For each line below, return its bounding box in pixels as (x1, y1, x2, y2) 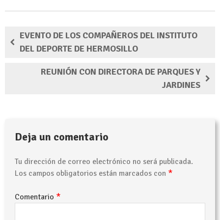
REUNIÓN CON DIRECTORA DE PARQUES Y (41, 66, 200, 77)
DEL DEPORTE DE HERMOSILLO (20, 43, 138, 54)
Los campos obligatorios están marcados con (15, 168, 168, 178)
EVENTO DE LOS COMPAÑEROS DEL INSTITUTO (20, 29, 197, 41)
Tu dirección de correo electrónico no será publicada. (15, 156, 193, 166)
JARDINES (162, 79, 200, 90)
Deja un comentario (15, 130, 109, 143)
